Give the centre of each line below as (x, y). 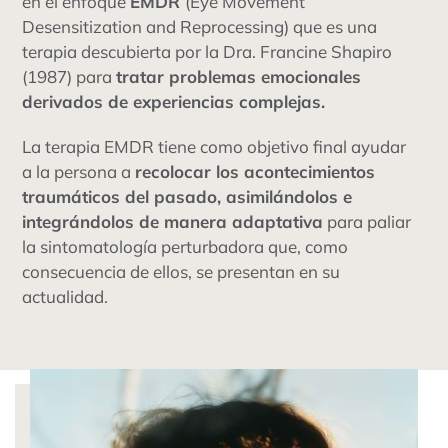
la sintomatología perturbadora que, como (185, 246)
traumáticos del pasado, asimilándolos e (187, 196)
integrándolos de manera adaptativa (173, 221)
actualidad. (65, 296)
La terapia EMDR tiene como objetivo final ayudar (214, 146)
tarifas (55, 39)
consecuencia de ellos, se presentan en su (181, 271)
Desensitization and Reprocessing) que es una (200, 26)
